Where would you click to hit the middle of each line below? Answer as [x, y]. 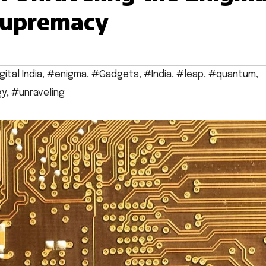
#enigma [67, 75]
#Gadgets [115, 75]
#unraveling [38, 93]
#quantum [232, 75]
